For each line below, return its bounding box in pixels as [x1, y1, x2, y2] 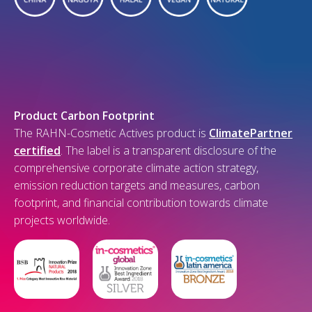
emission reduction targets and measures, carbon [14, 178, 260, 194]
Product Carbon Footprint [14, 108, 155, 124]
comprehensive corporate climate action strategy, [14, 160, 258, 176]
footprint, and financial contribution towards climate [14, 195, 268, 211]
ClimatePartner [209, 125, 292, 141]
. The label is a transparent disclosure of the [61, 143, 276, 159]
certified [14, 143, 61, 159]
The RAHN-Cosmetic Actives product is [14, 125, 209, 141]
